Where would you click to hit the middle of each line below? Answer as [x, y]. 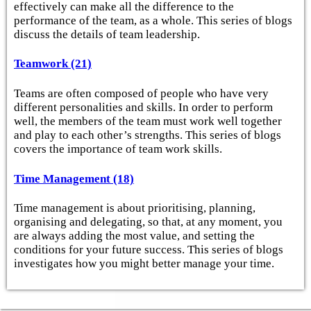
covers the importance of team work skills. [118, 149]
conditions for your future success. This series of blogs [149, 250]
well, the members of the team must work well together [148, 121]
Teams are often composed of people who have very [141, 93]
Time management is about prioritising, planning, [135, 208]
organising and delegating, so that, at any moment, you [148, 222]
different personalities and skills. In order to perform [143, 107]
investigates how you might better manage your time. [144, 264]
